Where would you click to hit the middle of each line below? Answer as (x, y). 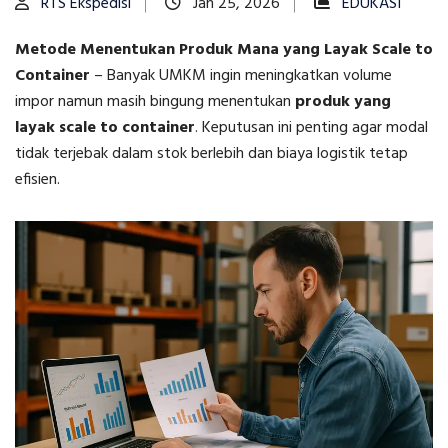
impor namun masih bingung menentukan (155, 102)
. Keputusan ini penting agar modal (311, 128)
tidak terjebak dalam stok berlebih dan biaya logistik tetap (211, 154)
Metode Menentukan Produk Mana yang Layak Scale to (224, 50)
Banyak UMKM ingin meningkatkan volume (249, 76)
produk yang (343, 102)
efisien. (37, 180)
